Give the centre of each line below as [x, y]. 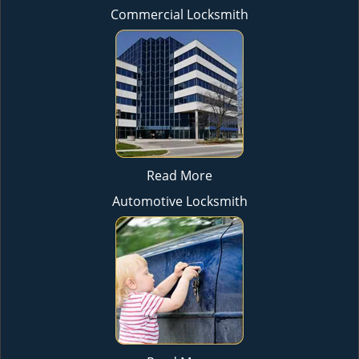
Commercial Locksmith [179, 14]
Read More [179, 175]
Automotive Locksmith [179, 201]
